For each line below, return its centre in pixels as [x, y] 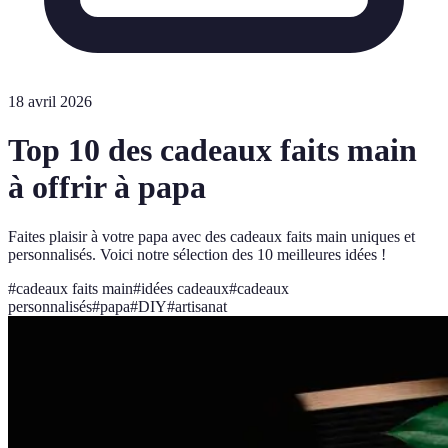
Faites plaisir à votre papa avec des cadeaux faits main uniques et [211, 236]
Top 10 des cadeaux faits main [212, 150]
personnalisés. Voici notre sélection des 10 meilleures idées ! [197, 254]
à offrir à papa [107, 187]
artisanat [201, 306]
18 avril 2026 [50, 101]
